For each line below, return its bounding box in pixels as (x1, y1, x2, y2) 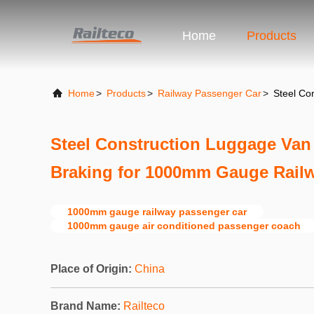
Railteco (123, 300, 165, 312)
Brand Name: (50, 300, 121, 312)
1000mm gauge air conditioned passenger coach (67, 220, 301, 231)
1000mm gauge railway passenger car (67, 206, 247, 217)
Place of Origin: (50, 263, 132, 275)
